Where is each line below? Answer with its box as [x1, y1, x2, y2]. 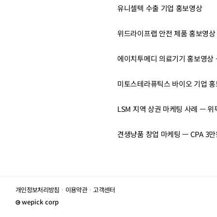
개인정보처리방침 [15, 185, 60, 194]
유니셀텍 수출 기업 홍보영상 [117, 2, 202, 13]
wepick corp [22, 197, 59, 206]
